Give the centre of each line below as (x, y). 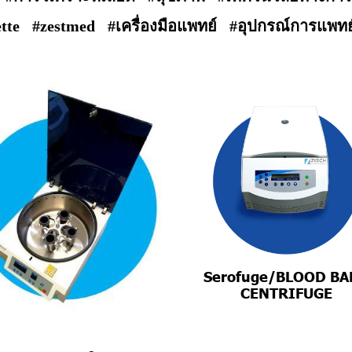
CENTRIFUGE (287, 293)
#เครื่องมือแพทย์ (162, 26)
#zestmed (64, 26)
